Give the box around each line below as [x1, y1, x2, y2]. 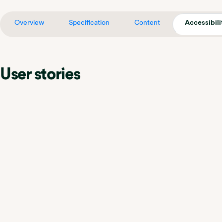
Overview [14, 18, 44, 26]
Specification [69, 18, 110, 26]
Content [134, 18, 160, 26]
